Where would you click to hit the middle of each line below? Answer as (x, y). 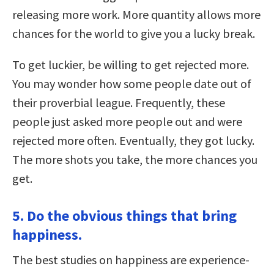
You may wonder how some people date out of (132, 84)
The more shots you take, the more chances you (135, 160)
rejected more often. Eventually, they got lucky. (133, 141)
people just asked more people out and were (127, 122)
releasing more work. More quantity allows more (136, 15)
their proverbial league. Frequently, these (119, 103)
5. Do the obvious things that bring (124, 216)
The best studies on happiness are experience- (131, 260)
